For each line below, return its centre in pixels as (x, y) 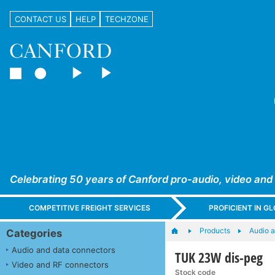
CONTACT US (40, 19)
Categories (34, 233)
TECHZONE (126, 19)
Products (215, 230)
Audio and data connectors (64, 250)
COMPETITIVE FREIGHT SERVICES (90, 208)
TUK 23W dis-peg (219, 257)
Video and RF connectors (60, 264)
